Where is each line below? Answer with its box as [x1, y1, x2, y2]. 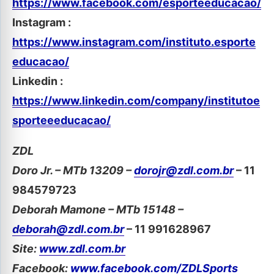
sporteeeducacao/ [12, 114, 111, 127]
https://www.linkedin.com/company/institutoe [12, 94, 260, 108]
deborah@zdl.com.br [12, 223, 124, 236]
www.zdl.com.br [39, 242, 125, 256]
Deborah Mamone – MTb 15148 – [12, 203, 183, 217]
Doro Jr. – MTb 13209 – [12, 164, 134, 177]
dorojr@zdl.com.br [134, 164, 234, 177]
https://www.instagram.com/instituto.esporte [12, 35, 256, 49]
